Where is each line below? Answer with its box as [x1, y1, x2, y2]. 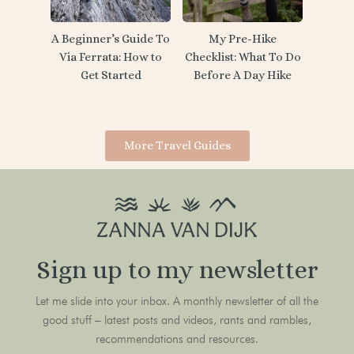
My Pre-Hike [209, 31, 277, 46]
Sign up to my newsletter [36, 254, 318, 284]
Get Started [80, 67, 141, 82]
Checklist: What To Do [184, 49, 301, 64]
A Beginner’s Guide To [51, 31, 170, 46]
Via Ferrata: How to [59, 49, 162, 64]
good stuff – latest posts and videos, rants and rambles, [43, 312, 311, 327]
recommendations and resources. [96, 331, 258, 346]
